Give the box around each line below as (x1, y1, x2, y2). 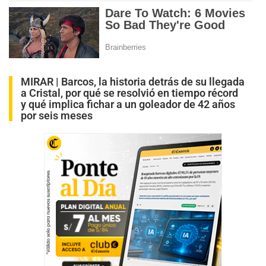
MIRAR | (21, 75, 61, 88)
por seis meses (21, 109, 93, 122)
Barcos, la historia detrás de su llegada (61, 75, 245, 88)
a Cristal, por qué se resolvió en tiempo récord (21, 86, 238, 99)
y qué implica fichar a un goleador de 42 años (21, 97, 235, 110)
